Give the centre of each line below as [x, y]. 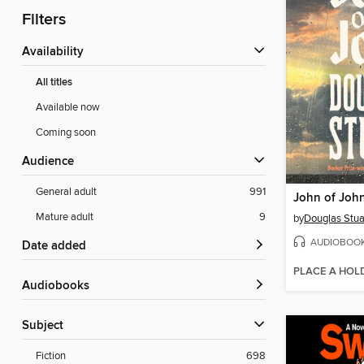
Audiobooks [60, 286]
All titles [54, 83]
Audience [52, 162]
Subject [46, 326]
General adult [66, 192]
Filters [44, 20]
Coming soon [66, 133]
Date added [58, 247]
